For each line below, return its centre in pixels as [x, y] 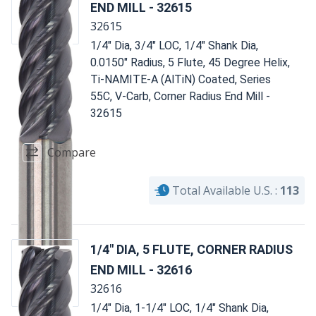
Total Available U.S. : [225, 190]
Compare [72, 153]
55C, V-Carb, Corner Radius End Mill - [180, 96]
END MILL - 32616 [141, 269]
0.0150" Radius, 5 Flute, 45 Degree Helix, [190, 62]
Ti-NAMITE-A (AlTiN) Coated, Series [181, 79]
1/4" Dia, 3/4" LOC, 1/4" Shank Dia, [174, 45]
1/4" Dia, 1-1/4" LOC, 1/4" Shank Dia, [180, 308]
